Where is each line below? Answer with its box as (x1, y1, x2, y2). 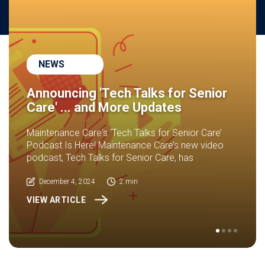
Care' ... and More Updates (27, 100, 182, 115)
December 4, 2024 (39, 177, 95, 186)
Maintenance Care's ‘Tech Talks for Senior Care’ (27, 127, 222, 138)
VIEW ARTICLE (27, 195, 86, 205)
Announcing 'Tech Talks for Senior (27, 86, 227, 101)
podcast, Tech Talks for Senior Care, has (27, 152, 193, 163)
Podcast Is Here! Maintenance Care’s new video (27, 140, 224, 151)
